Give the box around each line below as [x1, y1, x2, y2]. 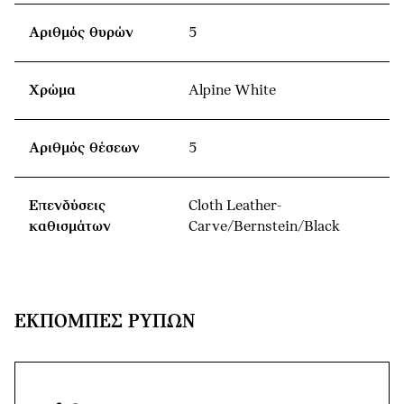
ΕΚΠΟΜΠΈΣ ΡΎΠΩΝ [14, 311, 195, 333]
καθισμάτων [29, 217, 111, 235]
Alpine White [188, 81, 276, 99]
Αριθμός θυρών [29, 23, 133, 41]
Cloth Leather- [188, 197, 281, 215]
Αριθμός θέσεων [29, 139, 140, 157]
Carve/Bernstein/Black [188, 217, 340, 235]
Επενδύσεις [29, 197, 106, 215]
